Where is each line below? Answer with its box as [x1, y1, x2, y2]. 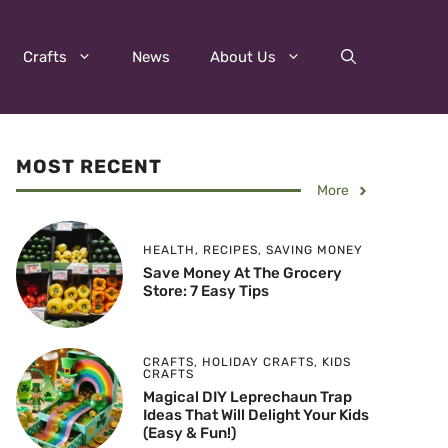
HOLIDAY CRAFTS [201, 354, 314, 369]
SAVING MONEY [265, 243, 363, 258]
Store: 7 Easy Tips [142, 282, 269, 301]
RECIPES [202, 243, 258, 258]
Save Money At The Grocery [142, 264, 342, 283]
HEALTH [142, 243, 195, 258]
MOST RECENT [16, 155, 162, 179]
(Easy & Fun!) [142, 423, 236, 442]
